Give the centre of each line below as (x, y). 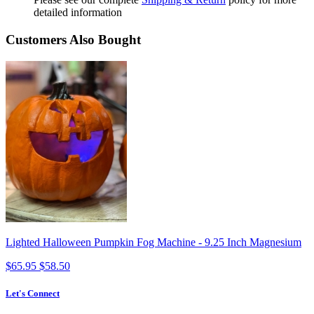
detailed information (78, 13)
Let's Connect (33, 293)
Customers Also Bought (73, 39)
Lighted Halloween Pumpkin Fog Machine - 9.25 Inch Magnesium (153, 242)
